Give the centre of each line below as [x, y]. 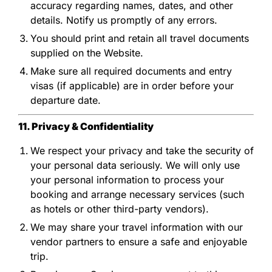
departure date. [66, 100]
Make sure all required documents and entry [131, 71]
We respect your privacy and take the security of [142, 150]
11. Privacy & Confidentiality [86, 126]
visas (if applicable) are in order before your [132, 85]
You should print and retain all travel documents [140, 38]
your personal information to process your [127, 179]
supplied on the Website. [87, 53]
